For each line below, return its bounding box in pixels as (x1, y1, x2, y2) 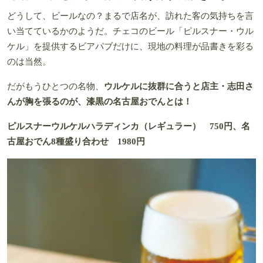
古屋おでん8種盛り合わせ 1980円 (7, 136, 145, 146)
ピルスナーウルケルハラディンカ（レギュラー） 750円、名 (7, 121, 250, 131)
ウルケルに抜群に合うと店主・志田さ (104, 81, 254, 91)
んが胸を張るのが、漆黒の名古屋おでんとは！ (7, 96, 192, 106)
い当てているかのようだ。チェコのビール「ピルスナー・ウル (7, 26, 254, 36)
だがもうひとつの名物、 (7, 81, 104, 91)
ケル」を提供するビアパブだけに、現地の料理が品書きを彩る (7, 41, 254, 51)
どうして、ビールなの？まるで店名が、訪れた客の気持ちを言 (7, 11, 254, 21)
